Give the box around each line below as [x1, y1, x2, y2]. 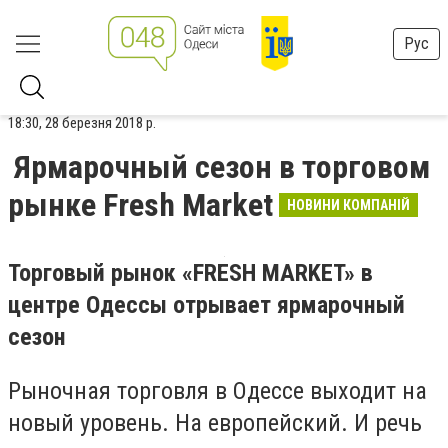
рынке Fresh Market [8, 186, 273, 224]
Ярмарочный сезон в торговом [14, 148, 430, 186]
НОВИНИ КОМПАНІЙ [287, 197, 410, 213]
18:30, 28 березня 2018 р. [8, 114, 156, 132]
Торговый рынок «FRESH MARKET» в [8, 259, 373, 287]
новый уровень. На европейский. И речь [8, 408, 422, 437]
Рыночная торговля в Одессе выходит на [8, 376, 427, 405]
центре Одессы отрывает [8, 291, 277, 319]
